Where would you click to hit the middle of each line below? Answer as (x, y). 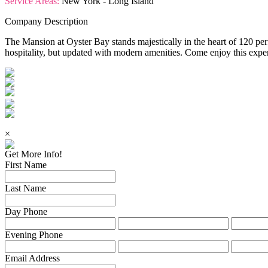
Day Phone (26, 211)
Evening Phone (34, 234)
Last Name (25, 188)
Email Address (32, 258)
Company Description (46, 21)
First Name (26, 165)
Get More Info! (33, 154)
